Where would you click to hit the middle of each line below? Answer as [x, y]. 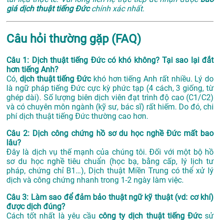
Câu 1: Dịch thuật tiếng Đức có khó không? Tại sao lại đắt [110, 60]
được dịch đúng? [36, 206]
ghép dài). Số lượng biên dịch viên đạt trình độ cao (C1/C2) [110, 97]
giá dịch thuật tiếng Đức [48, 9]
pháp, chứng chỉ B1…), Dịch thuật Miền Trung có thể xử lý [110, 170]
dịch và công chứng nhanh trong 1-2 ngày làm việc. [95, 180]
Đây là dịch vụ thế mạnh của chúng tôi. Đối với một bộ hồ [110, 152]
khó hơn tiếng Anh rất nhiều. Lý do [152, 79]
